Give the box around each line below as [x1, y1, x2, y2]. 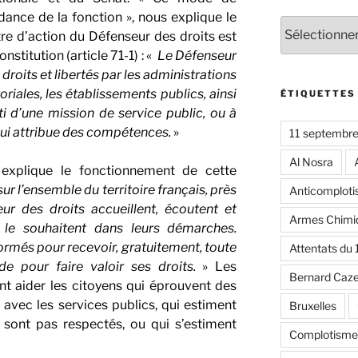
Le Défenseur [157, 47, 237, 63]
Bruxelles [288, 298, 336, 312]
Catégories [279, 16, 338, 30]
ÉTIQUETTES [280, 87, 356, 99]
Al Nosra [288, 154, 333, 169]
